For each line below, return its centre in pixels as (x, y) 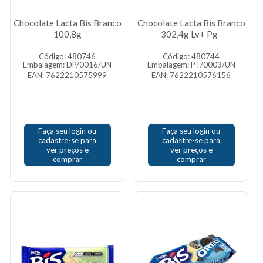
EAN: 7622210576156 (191, 75)
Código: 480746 (67, 56)
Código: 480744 (191, 56)
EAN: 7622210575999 (67, 75)
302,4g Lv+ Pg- (191, 34)
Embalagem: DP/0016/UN (67, 65)
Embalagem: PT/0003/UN (191, 65)
